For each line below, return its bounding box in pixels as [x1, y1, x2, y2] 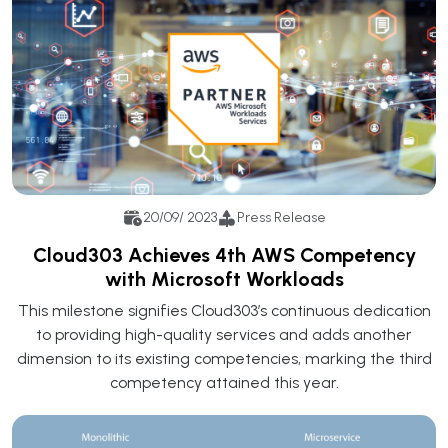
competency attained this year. [109, 372, 339, 392]
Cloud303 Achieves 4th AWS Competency [32, 242, 416, 267]
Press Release [236, 209, 326, 227]
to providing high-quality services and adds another [36, 324, 412, 344]
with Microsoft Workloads [104, 266, 344, 291]
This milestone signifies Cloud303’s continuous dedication [17, 300, 431, 320]
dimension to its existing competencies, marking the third [16, 348, 432, 368]
